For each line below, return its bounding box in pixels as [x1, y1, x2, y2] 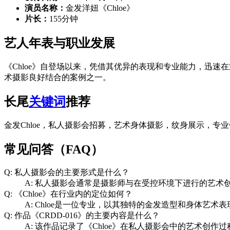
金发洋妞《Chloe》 [66, 4, 135, 13]
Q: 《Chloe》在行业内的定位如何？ [4, 189, 132, 199]
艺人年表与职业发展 [4, 36, 115, 50]
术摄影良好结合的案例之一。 [4, 72, 111, 82]
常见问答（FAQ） [4, 142, 103, 156]
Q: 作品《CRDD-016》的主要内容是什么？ [4, 211, 160, 220]
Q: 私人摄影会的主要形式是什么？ [4, 168, 129, 177]
